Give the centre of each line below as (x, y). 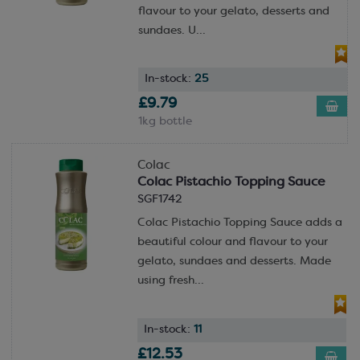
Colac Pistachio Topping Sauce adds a (239, 223)
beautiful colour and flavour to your (232, 243)
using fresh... (170, 281)
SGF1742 (160, 200)
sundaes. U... (172, 31)
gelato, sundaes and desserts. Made (234, 262)
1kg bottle (165, 122)
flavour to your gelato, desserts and (233, 12)
